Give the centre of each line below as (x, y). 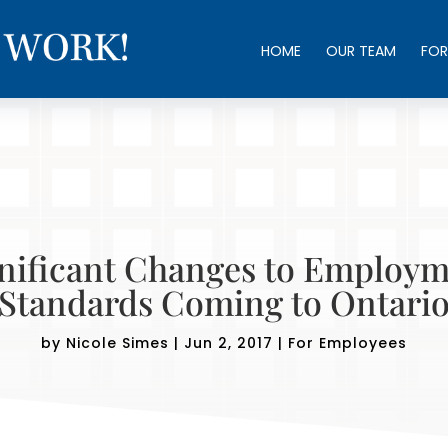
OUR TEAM (361, 51)
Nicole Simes (117, 342)
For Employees (347, 342)
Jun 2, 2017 (228, 342)
